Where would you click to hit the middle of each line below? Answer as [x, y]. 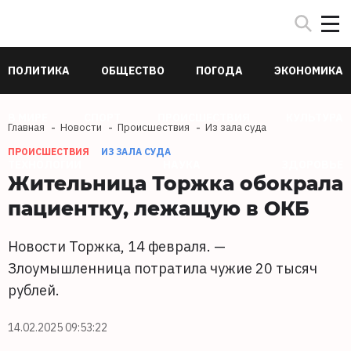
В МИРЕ [28, 118]
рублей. [34, 290]
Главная [26, 127]
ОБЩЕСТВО [133, 71]
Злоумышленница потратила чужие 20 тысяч [163, 268]
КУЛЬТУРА [314, 118]
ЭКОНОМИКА [309, 71]
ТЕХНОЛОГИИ [45, 165]
